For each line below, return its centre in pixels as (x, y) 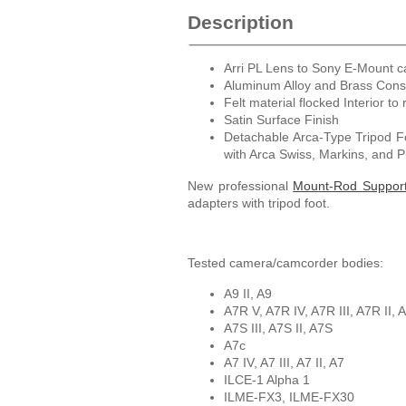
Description (241, 22)
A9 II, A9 (248, 294)
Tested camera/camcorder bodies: (285, 262)
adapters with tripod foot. (261, 203)
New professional (241, 185)
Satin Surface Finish (281, 120)
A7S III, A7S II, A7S (278, 329)
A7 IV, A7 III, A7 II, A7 (284, 363)
